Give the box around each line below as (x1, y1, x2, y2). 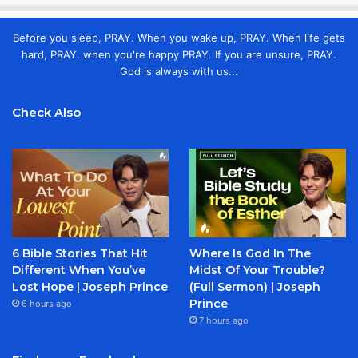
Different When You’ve (12, 262, 145, 277)
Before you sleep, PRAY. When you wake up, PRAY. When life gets (13, 30, 345, 44)
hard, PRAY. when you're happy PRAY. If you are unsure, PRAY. (22, 47, 336, 61)
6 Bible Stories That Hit (12, 245, 148, 261)
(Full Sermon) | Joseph (189, 279, 320, 294)
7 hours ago (198, 314, 249, 326)
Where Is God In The (189, 245, 311, 261)
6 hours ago (22, 297, 72, 309)
